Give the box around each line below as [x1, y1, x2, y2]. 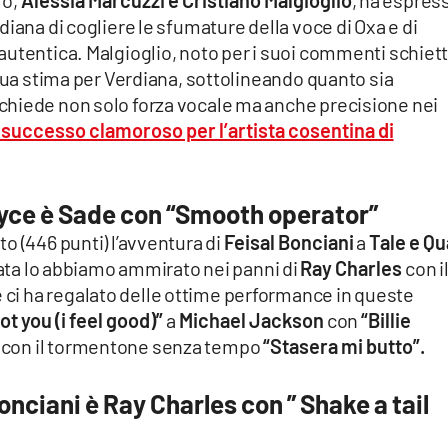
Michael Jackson [178, 308, 327, 333]
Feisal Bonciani [223, 230, 354, 255]
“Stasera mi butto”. [263, 334, 426, 359]
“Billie [360, 308, 411, 333]
